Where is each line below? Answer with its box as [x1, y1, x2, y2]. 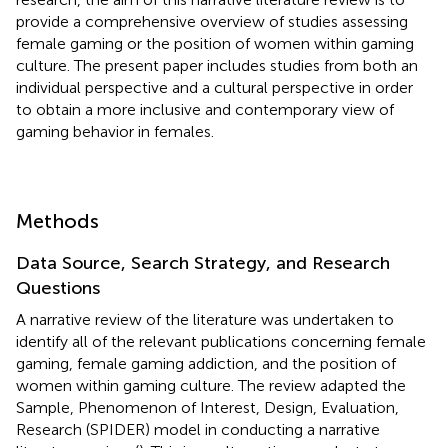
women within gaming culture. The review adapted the [16, 375, 406, 395]
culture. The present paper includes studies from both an [16, 55, 418, 75]
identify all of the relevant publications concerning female [16, 331, 426, 351]
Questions [16, 276, 100, 299]
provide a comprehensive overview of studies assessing [16, 11, 408, 31]
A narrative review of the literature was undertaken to [16, 309, 394, 329]
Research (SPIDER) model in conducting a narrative [16, 419, 380, 439]
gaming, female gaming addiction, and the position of [16, 353, 396, 373]
